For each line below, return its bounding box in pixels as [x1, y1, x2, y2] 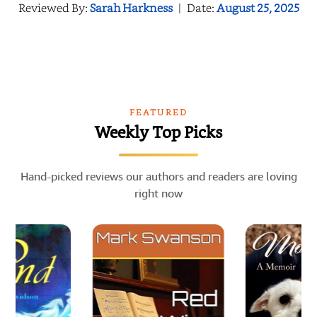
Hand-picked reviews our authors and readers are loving [20, 168, 297, 183]
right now [134, 185, 183, 200]
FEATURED [129, 105, 188, 118]
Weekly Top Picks [94, 119, 223, 146]
